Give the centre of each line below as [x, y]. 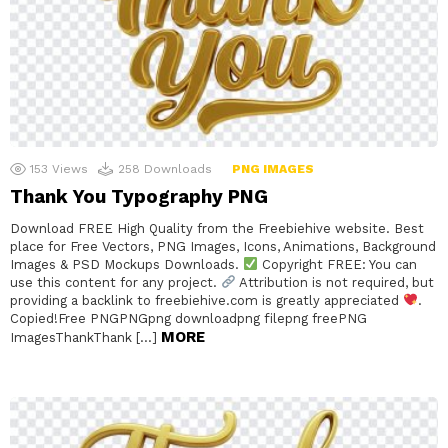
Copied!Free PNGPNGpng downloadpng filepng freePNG [188, 319]
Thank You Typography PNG [139, 197]
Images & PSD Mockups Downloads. [126, 265]
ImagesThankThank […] [85, 338]
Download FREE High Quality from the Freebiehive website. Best [217, 229]
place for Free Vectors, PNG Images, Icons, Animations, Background [223, 247]
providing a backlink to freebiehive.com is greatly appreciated [206, 301]
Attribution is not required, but [334, 283]
